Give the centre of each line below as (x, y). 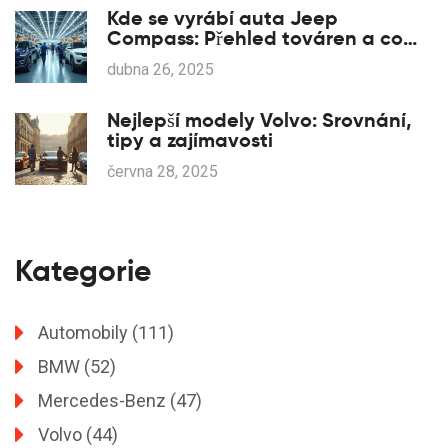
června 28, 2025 (162, 172)
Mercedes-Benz (104, 401)
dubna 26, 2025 (160, 70)
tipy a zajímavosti (190, 140)
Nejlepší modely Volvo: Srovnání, (259, 120)
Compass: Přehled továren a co (255, 38)
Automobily (85, 333)
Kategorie (83, 271)
